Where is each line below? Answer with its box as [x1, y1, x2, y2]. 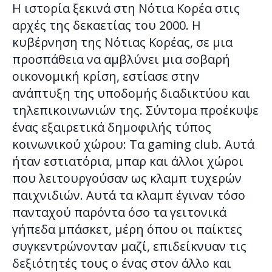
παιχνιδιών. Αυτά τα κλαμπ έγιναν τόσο [12, 186, 245, 203]
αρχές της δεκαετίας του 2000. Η [12, 16, 201, 33]
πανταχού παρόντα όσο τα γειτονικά [12, 203, 226, 220]
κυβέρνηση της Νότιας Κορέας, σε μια [12, 33, 233, 50]
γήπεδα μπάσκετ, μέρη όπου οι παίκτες [12, 220, 242, 237]
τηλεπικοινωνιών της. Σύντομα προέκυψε [12, 101, 259, 118]
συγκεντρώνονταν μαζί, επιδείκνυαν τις [12, 237, 246, 254]
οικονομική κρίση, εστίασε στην [12, 67, 200, 84]
